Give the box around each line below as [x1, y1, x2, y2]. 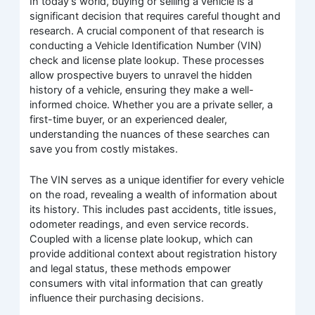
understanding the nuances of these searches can [30, 127, 271, 141]
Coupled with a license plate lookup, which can [30, 233, 254, 246]
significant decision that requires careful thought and [30, 9, 281, 22]
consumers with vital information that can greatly [30, 277, 264, 290]
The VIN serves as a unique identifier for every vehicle [30, 174, 285, 187]
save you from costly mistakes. [30, 142, 179, 155]
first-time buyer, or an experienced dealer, [30, 112, 228, 126]
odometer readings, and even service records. [30, 218, 250, 231]
